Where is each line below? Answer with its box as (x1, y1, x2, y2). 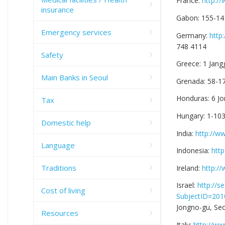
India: (176, 128, 195, 138)
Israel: (176, 180, 197, 190)
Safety (41, 49, 63, 60)
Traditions (41, 162, 76, 173)
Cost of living (41, 185, 85, 195)
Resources (41, 207, 78, 218)
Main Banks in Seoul (41, 72, 108, 82)
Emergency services (41, 27, 111, 37)
